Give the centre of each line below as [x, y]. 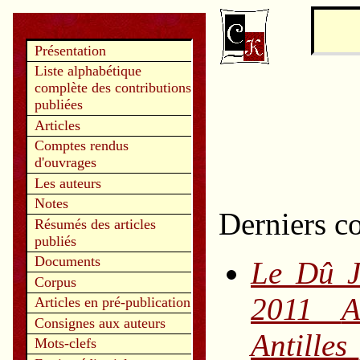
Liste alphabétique [88, 71]
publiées [58, 105]
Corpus [55, 282]
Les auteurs [67, 183]
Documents [67, 262]
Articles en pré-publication [112, 303]
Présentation [70, 50]
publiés [55, 241]
